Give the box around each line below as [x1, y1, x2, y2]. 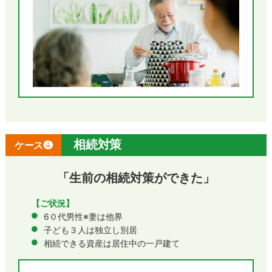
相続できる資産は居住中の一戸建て [43, 237, 180, 248]
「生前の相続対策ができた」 [56, 170, 215, 185]
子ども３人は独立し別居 [43, 224, 137, 235]
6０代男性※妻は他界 [43, 211, 123, 222]
